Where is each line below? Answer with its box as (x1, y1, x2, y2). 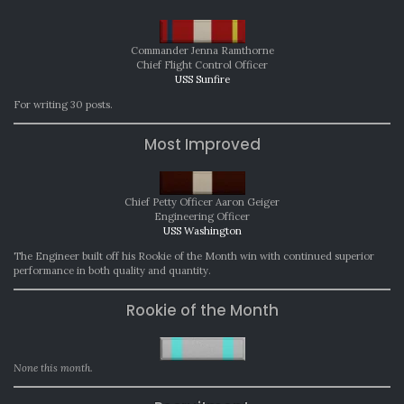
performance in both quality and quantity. (14, 264, 211, 278)
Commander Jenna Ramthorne (130, 44, 274, 58)
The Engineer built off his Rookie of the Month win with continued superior (14, 250, 374, 263)
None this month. (14, 362, 93, 375)
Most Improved (143, 133, 261, 156)
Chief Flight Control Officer (136, 59, 268, 72)
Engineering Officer (154, 210, 250, 224)
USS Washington (162, 225, 242, 238)
